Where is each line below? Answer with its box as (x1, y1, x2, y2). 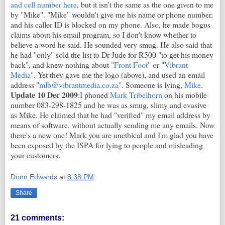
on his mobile (162, 89, 207, 100)
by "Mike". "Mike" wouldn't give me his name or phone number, (11, 9, 213, 20)
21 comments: (11, 213, 64, 222)
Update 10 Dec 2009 (11, 89, 78, 101)
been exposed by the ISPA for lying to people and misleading (11, 140, 203, 151)
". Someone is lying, (119, 79, 184, 90)
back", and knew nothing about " (11, 59, 114, 70)
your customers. (11, 150, 60, 161)
